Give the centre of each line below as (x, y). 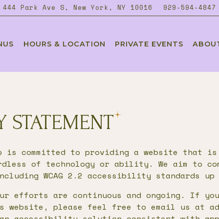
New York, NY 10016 (113, 8)
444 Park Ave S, (36, 8)
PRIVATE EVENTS (149, 44)
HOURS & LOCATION (64, 44)
